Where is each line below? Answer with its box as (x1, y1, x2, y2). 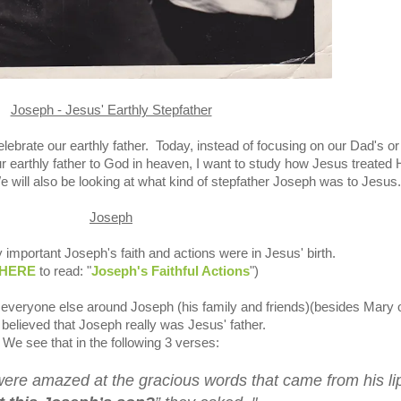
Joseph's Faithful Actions (91, 264, 250, 278)
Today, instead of (155, 139, 253, 153)
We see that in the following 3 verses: (3, 336, 219, 350)
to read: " (36, 264, 91, 278)
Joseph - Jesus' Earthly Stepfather (10, 103, 212, 117)
